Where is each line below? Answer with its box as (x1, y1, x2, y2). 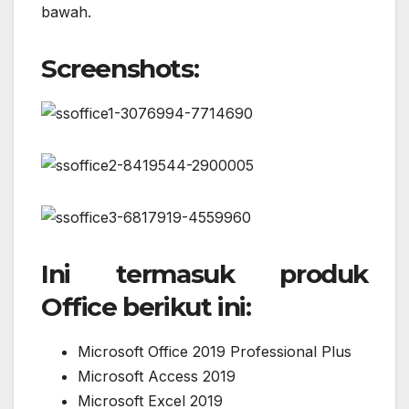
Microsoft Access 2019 (78, 366, 236, 385)
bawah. (41, 2, 91, 21)
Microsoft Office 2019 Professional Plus (78, 341, 351, 361)
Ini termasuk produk (41, 257, 368, 289)
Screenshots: (41, 52, 199, 84)
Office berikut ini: (41, 290, 251, 322)
